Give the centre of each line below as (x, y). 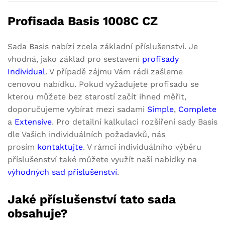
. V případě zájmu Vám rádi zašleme (114, 72)
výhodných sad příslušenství (62, 172)
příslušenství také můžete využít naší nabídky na (102, 160)
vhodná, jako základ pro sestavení (75, 59)
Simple (160, 109)
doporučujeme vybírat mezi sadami (77, 109)
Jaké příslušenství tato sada (92, 199)
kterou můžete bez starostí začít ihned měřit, (97, 97)
